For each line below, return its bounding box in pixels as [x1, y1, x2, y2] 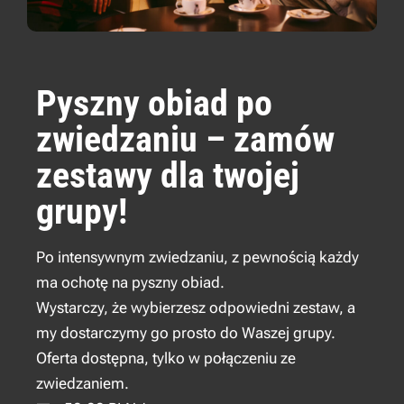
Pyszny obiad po [36, 81, 272, 124]
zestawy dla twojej [36, 153, 299, 197]
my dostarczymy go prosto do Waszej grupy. [36, 323, 335, 342]
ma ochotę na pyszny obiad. [36, 272, 225, 291]
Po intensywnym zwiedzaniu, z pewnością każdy [36, 247, 359, 266]
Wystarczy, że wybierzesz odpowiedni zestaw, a [36, 298, 355, 317]
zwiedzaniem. [36, 373, 129, 392]
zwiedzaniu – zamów [36, 117, 335, 161]
